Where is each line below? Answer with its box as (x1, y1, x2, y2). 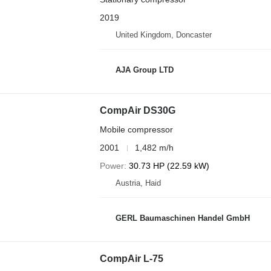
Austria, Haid (115, 178, 161, 188)
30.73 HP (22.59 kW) (128, 161, 209, 171)
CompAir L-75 (99, 253, 163, 264)
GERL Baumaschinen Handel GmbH (115, 213, 250, 223)
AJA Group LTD (115, 65, 174, 74)
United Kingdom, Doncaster (115, 30, 212, 39)
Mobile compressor (99, 125, 173, 134)
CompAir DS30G (99, 105, 175, 116)
